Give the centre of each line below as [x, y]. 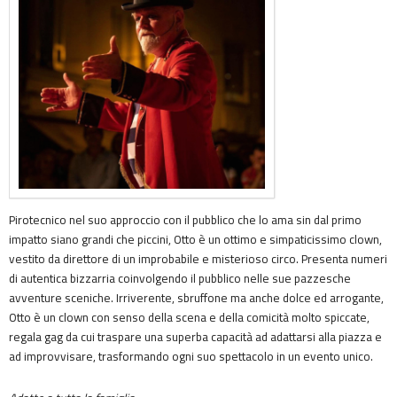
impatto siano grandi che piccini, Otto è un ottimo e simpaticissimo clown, [195, 240]
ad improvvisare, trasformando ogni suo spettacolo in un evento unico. [191, 357]
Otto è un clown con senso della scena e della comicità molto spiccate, [189, 318]
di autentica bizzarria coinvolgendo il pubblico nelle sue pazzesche [180, 279]
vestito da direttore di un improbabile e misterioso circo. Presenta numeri [198, 259]
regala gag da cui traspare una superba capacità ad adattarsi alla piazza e [195, 337]
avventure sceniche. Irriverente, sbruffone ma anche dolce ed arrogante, [196, 298]
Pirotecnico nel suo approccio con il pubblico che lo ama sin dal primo [185, 220]
